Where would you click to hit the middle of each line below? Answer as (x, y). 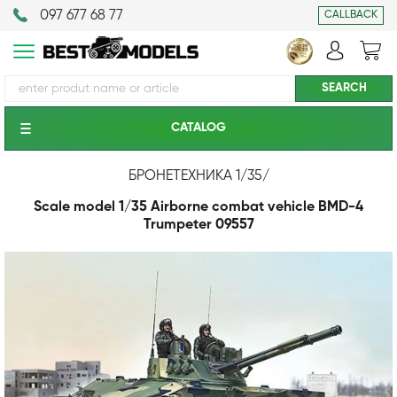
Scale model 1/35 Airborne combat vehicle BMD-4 (198, 207)
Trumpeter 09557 (198, 225)
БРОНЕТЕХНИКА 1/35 (195, 176)
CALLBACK (351, 15)
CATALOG (198, 128)
